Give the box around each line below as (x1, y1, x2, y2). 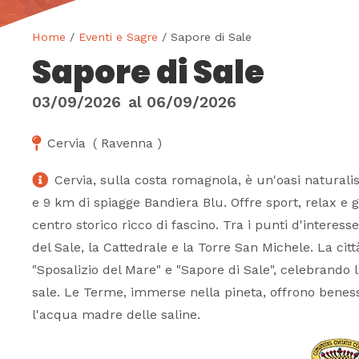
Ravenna (101, 135, 153, 151)
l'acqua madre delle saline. (32, 307, 200, 323)
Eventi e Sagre (79, 30, 158, 43)
